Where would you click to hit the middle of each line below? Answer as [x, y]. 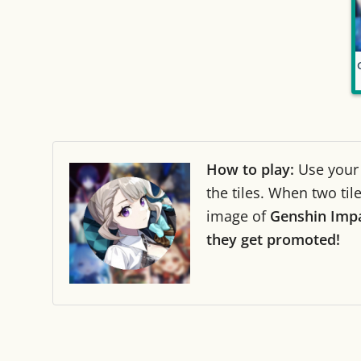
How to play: [250, 169]
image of [238, 216]
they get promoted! [273, 239]
